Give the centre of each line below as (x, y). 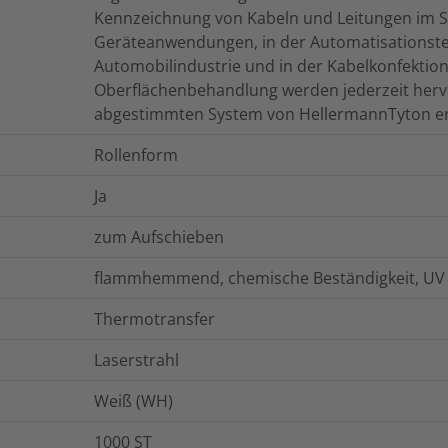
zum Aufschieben (159, 237)
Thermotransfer (154, 319)
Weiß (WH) (133, 401)
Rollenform (136, 155)
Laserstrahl (136, 360)
